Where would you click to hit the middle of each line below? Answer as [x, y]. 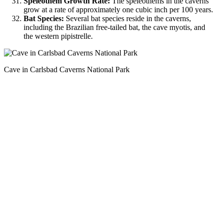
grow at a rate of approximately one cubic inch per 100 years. [118, 9]
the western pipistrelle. [58, 36]
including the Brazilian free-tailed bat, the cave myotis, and [114, 27]
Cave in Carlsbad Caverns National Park [67, 69]
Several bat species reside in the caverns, [127, 18]
